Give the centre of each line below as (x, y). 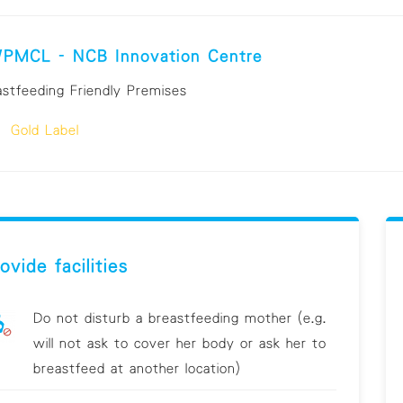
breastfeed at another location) (137, 368)
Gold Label (45, 130)
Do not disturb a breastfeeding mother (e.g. (179, 318)
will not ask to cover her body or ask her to (179, 343)
